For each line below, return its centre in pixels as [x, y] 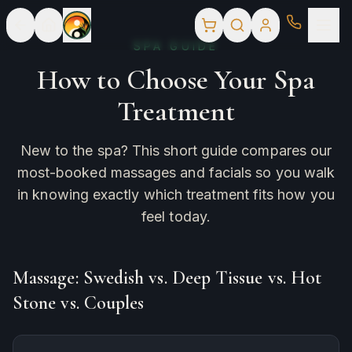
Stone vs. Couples [79, 303]
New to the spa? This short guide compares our [176, 150]
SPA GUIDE [176, 46]
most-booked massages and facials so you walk [176, 172]
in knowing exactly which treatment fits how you [176, 194]
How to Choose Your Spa [176, 80]
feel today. [176, 216]
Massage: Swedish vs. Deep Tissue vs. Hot [167, 278]
